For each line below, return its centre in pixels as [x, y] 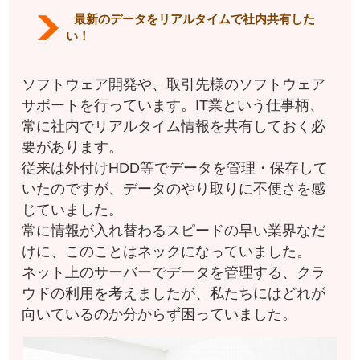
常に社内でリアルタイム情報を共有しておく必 [174, 126]
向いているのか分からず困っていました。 [160, 314]
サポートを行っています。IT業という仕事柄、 [173, 105]
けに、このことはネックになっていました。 [167, 251]
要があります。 [73, 147]
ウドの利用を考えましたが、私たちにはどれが [174, 293]
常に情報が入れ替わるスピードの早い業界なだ [174, 230]
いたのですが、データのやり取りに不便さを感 [174, 188]
